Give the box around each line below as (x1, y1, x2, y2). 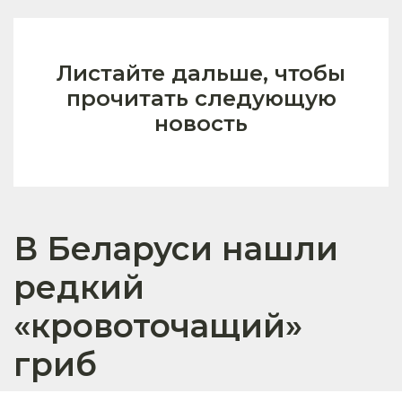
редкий (13, 267, 144, 307)
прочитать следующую (66, 84, 336, 111)
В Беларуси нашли (13, 228, 338, 268)
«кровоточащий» (13, 305, 302, 345)
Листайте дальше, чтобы (57, 59, 345, 86)
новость (154, 109, 248, 136)
